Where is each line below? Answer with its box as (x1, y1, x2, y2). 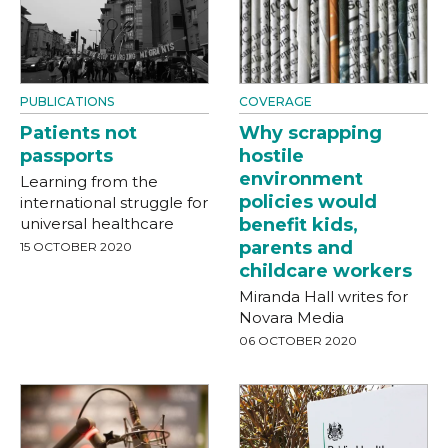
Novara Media (239, 308, 344, 327)
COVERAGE (239, 94, 312, 109)
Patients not (20, 122, 137, 144)
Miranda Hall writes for (239, 287, 408, 306)
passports (20, 145, 113, 167)
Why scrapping (239, 122, 382, 144)
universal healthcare (20, 214, 174, 233)
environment (239, 168, 363, 190)
